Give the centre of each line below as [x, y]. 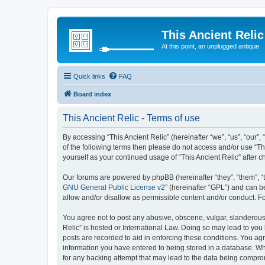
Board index [92, 94]
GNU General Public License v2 [114, 187]
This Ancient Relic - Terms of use [131, 118]
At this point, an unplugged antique [210, 46]
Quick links [89, 76]
